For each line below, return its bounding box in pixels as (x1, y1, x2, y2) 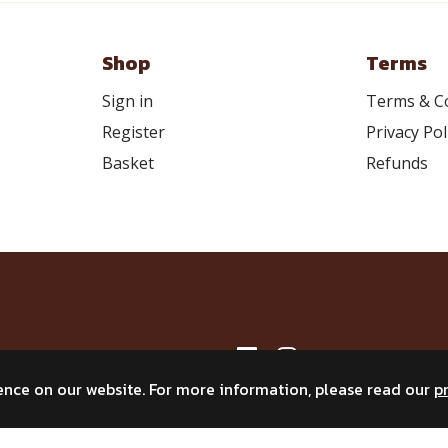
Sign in (101, 90, 153, 112)
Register (101, 121, 165, 143)
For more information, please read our (149, 376, 434, 401)
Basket (101, 152, 154, 174)
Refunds (366, 152, 429, 174)
